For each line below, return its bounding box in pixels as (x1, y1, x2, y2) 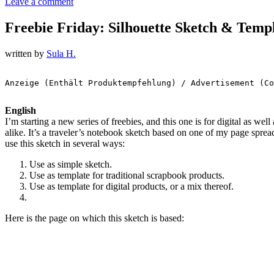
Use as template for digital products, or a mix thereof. (29, 180, 234, 191)
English (5, 105, 36, 116)
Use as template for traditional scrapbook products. (29, 169, 224, 180)
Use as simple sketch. (29, 158, 112, 169)
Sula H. (46, 48, 76, 59)
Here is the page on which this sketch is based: (5, 212, 184, 223)
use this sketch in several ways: (5, 138, 125, 149)
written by (5, 48, 46, 59)
